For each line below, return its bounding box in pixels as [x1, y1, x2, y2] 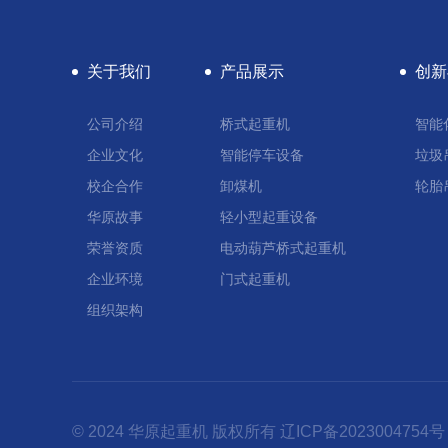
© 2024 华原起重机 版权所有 [72, 422, 280, 440]
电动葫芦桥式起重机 [219, 239, 346, 256]
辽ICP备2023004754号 [280, 422, 445, 440]
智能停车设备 [219, 146, 304, 163]
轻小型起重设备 [219, 208, 318, 225]
